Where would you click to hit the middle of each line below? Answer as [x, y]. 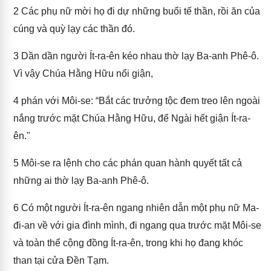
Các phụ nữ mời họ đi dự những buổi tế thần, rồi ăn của [139, 11]
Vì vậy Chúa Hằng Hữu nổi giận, [83, 73]
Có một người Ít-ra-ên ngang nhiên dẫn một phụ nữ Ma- [139, 208]
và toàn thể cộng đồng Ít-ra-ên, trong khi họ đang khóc [128, 243]
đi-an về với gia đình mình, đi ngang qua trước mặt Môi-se [137, 225]
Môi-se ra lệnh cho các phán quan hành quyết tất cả [130, 163]
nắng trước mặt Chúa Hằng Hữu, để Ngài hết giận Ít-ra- [132, 118]
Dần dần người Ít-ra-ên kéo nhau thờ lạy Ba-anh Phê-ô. [139, 56]
